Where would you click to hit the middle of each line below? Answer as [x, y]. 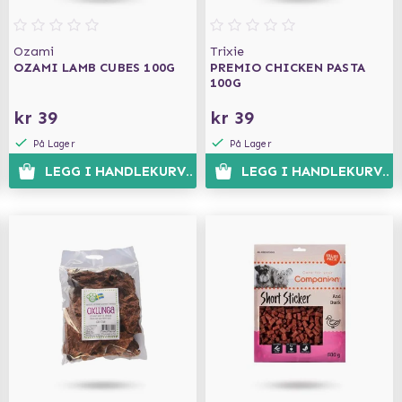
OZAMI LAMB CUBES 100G [95, 68]
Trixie [227, 52]
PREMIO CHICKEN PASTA [288, 68]
